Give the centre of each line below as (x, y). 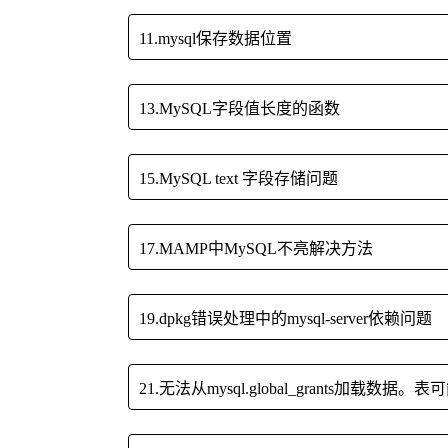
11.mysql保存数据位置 (215, 39)
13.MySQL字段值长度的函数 (239, 109)
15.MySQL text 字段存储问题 (238, 179)
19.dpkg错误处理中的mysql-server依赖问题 (285, 319)
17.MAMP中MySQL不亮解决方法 (256, 249)
